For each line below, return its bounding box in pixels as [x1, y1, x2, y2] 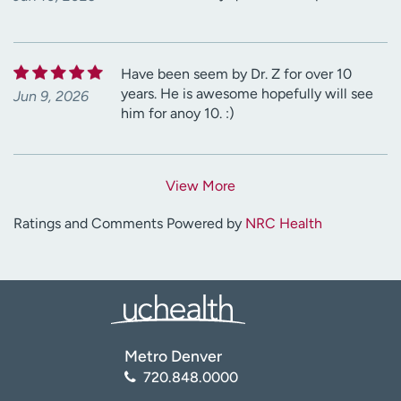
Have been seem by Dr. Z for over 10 [121, 64, 352, 82]
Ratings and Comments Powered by [13, 214, 245, 232]
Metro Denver [124, 346, 222, 365]
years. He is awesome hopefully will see [121, 84, 373, 102]
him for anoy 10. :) [121, 104, 235, 122]
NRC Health [245, 214, 322, 232]
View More [166, 176, 235, 194]
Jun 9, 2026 [13, 87, 89, 105]
